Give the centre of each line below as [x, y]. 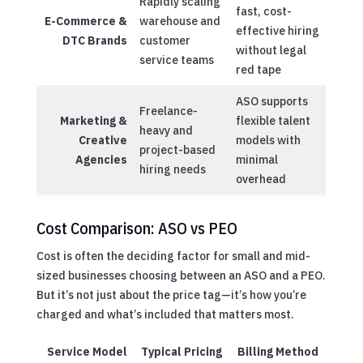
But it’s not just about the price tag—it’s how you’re [171, 295]
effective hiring [277, 30]
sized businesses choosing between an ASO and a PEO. [181, 275]
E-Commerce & [85, 21]
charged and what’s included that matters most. [165, 314]
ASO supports [271, 101]
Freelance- [168, 111]
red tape [258, 69]
